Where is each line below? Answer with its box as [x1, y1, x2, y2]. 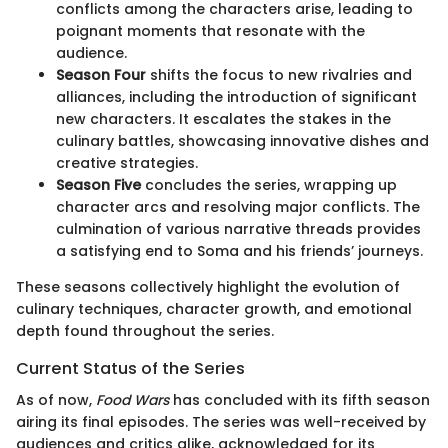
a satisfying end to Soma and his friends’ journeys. [56, 240, 423, 261]
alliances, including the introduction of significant [56, 86, 417, 107]
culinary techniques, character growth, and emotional [16, 298, 412, 319]
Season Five [56, 174, 141, 195]
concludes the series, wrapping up [141, 174, 397, 195]
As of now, [16, 390, 96, 410]
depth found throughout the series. [16, 320, 274, 341]
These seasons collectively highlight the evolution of [16, 276, 400, 297]
